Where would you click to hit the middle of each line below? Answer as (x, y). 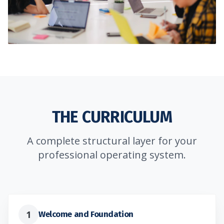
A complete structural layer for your (112, 140)
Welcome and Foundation (86, 214)
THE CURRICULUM (112, 117)
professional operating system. (112, 154)
